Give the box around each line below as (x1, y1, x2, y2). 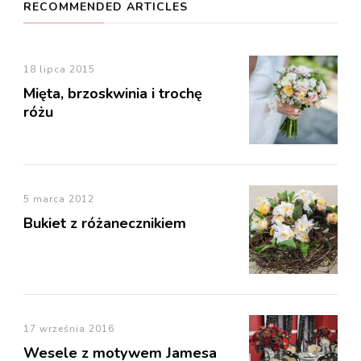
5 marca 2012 (23, 192, 94, 205)
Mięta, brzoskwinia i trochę (23, 83, 202, 103)
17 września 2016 (23, 322, 114, 335)
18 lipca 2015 (23, 62, 95, 76)
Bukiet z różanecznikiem (23, 213, 186, 233)
